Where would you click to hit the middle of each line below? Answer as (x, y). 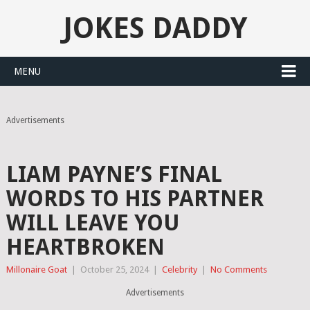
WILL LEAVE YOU (93, 223)
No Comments (238, 270)
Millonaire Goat (36, 270)
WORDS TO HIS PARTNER (135, 199)
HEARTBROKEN (85, 247)
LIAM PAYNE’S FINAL (114, 174)
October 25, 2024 (114, 270)
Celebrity (179, 270)
